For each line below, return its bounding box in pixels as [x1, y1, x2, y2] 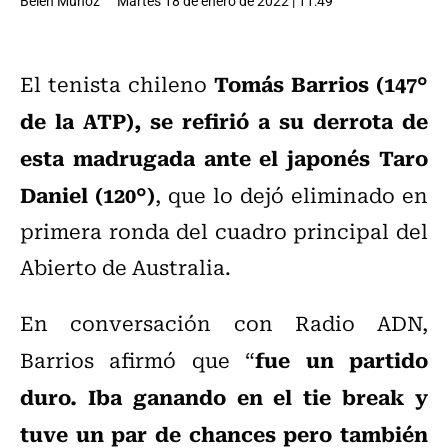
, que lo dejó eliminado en [155, 179, 428, 211]
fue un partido [255, 343, 429, 376]
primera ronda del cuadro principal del [20, 215, 428, 247]
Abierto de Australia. [20, 251, 231, 283]
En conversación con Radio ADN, [20, 307, 428, 339]
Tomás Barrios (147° [214, 67, 428, 100]
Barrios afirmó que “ [20, 344, 256, 376]
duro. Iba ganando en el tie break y [20, 380, 428, 413]
